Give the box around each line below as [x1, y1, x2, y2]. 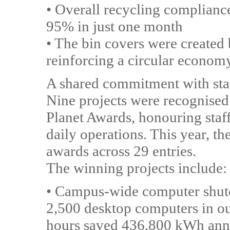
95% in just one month [46, 18, 183, 34]
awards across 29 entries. [46, 143, 196, 159]
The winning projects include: [46, 160, 227, 176]
